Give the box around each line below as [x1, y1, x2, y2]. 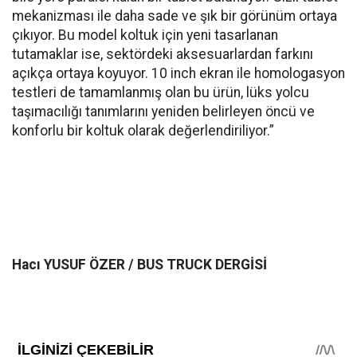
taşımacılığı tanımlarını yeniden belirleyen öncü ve [12, 104, 315, 120]
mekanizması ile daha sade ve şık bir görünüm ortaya [12, 8, 337, 25]
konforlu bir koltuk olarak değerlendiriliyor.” [12, 123, 274, 139]
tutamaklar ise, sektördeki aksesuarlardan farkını [12, 46, 313, 63]
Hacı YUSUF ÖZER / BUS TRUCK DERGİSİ [12, 257, 267, 273]
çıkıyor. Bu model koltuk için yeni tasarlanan [12, 27, 278, 44]
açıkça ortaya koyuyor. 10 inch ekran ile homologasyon [12, 65, 345, 82]
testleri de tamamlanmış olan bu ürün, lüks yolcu [12, 84, 309, 101]
